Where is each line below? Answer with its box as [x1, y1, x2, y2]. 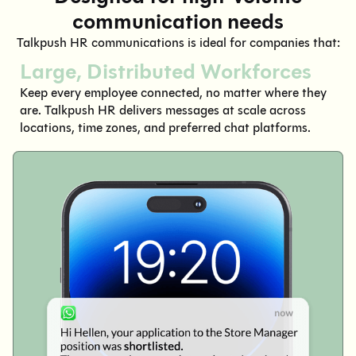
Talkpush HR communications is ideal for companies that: [16, 34, 340, 50]
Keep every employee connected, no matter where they [20, 84, 327, 100]
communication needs [72, 7, 284, 35]
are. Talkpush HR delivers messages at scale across [20, 102, 306, 118]
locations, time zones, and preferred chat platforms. [20, 119, 311, 135]
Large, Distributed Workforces [20, 57, 311, 85]
